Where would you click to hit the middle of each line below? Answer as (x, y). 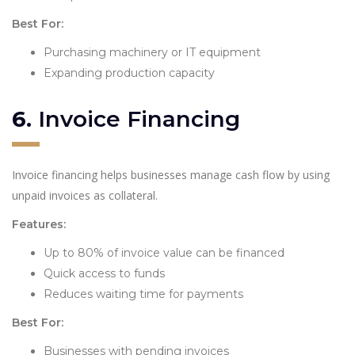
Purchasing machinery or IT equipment (152, 52)
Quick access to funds (104, 273)
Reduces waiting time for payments (143, 294)
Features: (39, 224)
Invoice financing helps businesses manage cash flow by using (171, 174)
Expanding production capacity (129, 73)
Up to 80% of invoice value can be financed (164, 252)
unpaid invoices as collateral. (85, 195)
